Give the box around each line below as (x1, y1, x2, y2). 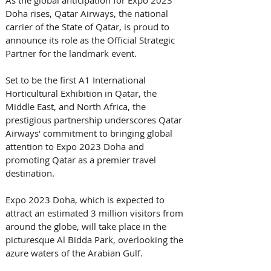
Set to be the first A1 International (5, 73, 148, 86)
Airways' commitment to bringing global (5, 126, 175, 139)
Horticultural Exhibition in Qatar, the (5, 87, 159, 99)
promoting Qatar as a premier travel (5, 153, 158, 166)
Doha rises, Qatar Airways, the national (5, 7, 171, 19)
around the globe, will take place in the (5, 220, 169, 232)
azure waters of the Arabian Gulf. (5, 246, 145, 259)
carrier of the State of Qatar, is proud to (5, 20, 172, 33)
